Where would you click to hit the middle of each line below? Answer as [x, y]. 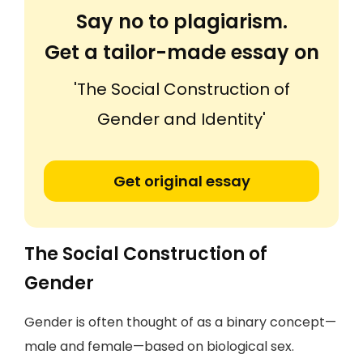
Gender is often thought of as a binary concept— [180, 322]
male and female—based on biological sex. [159, 346]
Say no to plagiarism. [181, 21]
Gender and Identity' [181, 119]
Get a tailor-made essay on [181, 52]
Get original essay [181, 181]
